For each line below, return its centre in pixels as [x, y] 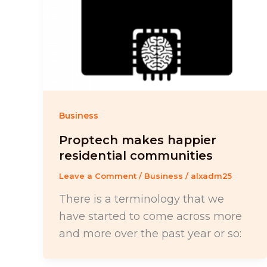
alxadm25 [211, 176]
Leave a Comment [98, 176]
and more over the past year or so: [150, 233]
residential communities [136, 156]
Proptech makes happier [138, 140]
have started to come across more [150, 216]
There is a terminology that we [142, 199]
